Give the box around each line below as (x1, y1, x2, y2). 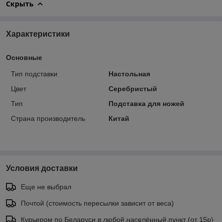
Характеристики (6, 29, 70, 38)
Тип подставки (11, 69, 57, 78)
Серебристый (108, 84, 157, 93)
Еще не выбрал (21, 182, 71, 191)
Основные (6, 53, 42, 61)
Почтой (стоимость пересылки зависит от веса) (21, 199, 174, 207)
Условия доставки (6, 164, 78, 172)
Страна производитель (11, 114, 85, 122)
